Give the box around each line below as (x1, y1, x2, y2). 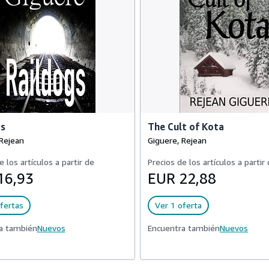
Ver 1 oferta (155, 200, 202, 210)
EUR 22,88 (148, 170, 216, 187)
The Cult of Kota (148, 121, 224, 133)
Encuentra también (148, 223, 220, 233)
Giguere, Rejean (148, 135, 207, 145)
